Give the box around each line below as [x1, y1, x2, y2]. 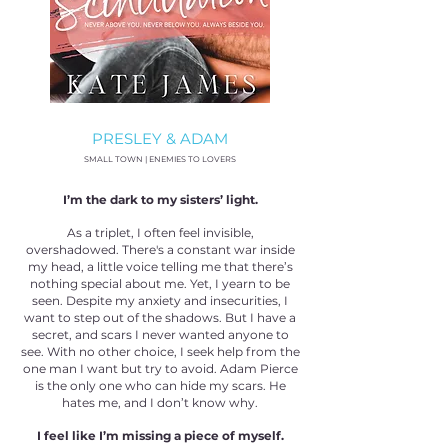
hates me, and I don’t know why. [62, 395, 258, 410]
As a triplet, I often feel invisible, [66, 225, 254, 240]
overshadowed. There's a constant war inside [25, 242, 295, 257]
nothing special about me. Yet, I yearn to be [30, 276, 290, 291]
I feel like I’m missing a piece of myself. [36, 428, 284, 443]
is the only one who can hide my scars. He [34, 378, 286, 393]
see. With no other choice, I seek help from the [20, 344, 300, 359]
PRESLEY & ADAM [92, 129, 228, 148]
